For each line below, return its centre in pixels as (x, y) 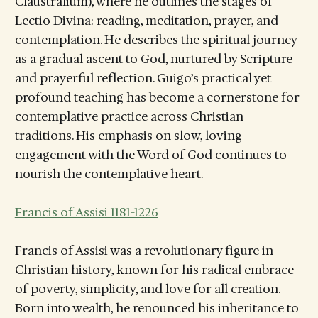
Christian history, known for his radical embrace (154, 270)
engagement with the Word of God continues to (150, 154)
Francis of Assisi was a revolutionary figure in (144, 251)
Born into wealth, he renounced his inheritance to (157, 308)
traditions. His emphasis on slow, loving (128, 135)
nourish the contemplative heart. (109, 174)
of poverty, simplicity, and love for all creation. (147, 289)
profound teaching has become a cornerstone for (157, 97)
